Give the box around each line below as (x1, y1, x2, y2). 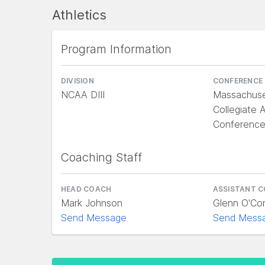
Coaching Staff (61, 150, 142, 164)
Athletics (52, 7, 106, 22)
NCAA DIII (61, 89, 105, 101)
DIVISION (61, 76, 94, 85)
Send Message (61, 212, 127, 224)
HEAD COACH (61, 185, 112, 193)
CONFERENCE (212, 76, 263, 85)
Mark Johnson (61, 197, 122, 209)
